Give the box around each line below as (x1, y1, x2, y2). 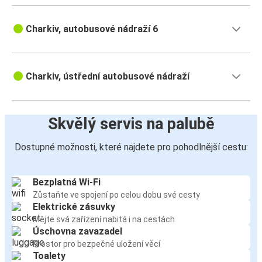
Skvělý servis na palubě (47, 115, 215, 134)
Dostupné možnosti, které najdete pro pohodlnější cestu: (14, 142, 248, 153)
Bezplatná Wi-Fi (33, 177, 101, 188)
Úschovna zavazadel (33, 226, 122, 237)
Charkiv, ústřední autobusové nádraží (26, 71, 189, 82)
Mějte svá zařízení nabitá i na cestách (33, 215, 175, 225)
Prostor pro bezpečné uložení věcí (33, 239, 160, 249)
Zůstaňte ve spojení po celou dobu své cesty (33, 190, 200, 200)
